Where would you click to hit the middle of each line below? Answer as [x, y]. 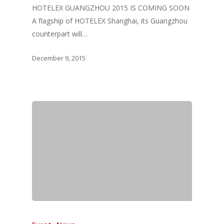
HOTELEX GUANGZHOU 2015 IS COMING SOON [111, 8]
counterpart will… [60, 34]
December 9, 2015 [59, 58]
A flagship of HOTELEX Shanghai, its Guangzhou [110, 21]
